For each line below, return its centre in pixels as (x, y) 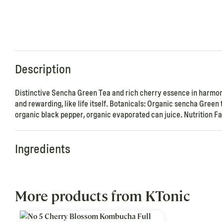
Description (43, 69)
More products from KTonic (102, 197)
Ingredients (43, 149)
